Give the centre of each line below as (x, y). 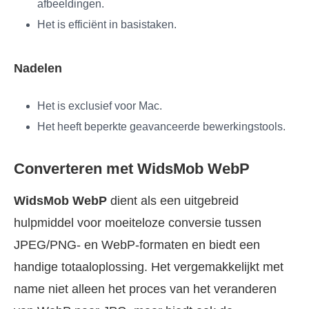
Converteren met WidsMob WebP (132, 169)
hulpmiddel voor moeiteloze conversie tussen (138, 223)
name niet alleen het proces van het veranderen (145, 289)
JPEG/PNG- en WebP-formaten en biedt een (137, 245)
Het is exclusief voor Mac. (100, 106)
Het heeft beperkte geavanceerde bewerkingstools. (161, 127)
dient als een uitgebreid (173, 201)
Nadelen (38, 69)
